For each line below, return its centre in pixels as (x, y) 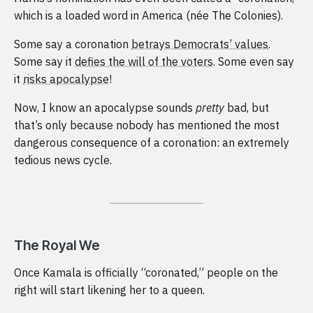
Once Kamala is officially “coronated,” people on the (146, 272)
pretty (210, 107)
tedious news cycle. (63, 160)
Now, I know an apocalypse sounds (105, 107)
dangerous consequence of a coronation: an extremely (152, 142)
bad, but (247, 107)
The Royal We (57, 245)
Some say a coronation (73, 44)
